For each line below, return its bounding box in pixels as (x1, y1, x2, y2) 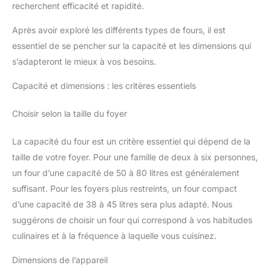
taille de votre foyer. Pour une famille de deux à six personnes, (12, 151, 258, 162)
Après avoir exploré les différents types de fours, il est (12, 24, 226, 35)
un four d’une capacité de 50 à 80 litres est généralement (12, 167, 240, 178)
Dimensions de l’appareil (12, 254, 108, 265)
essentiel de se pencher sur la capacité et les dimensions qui (12, 40, 251, 51)
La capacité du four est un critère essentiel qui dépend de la (12, 135, 250, 146)
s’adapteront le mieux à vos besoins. (12, 56, 156, 67)
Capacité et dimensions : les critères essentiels (12, 80, 196, 91)
